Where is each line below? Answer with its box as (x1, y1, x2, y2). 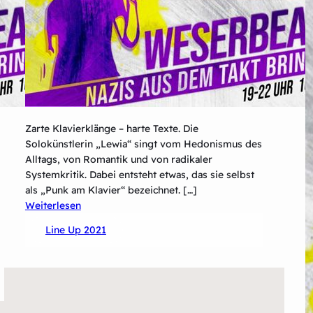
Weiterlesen (24, 198, 81, 212)
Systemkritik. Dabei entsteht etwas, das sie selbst (24, 168, 254, 181)
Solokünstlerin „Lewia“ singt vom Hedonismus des (24, 137, 262, 150)
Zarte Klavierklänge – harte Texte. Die (24, 122, 198, 135)
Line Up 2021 (45, 223, 106, 236)
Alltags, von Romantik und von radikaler (24, 152, 212, 166)
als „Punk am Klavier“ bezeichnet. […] (24, 183, 197, 196)
